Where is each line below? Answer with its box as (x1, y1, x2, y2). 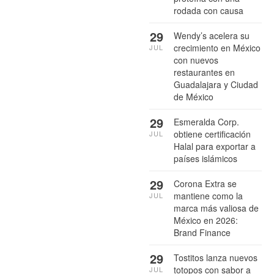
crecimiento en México (174, 42, 261, 54)
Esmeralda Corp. (174, 116, 239, 128)
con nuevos (174, 54, 218, 67)
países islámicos (174, 152, 237, 165)
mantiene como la (174, 190, 243, 202)
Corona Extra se (174, 177, 237, 190)
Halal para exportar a (174, 140, 256, 153)
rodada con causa (174, 4, 243, 17)
